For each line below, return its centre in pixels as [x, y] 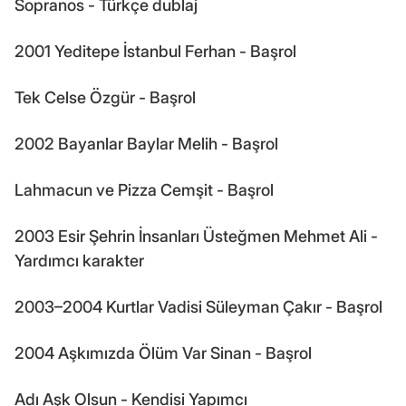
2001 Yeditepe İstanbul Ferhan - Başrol [155, 51]
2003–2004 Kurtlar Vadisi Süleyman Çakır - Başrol [198, 306]
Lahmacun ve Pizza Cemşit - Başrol [144, 189]
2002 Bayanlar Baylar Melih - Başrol [146, 143]
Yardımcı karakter [79, 260]
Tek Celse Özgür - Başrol [105, 97]
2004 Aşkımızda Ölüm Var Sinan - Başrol [163, 353]
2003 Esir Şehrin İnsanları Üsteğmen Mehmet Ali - [196, 236]
